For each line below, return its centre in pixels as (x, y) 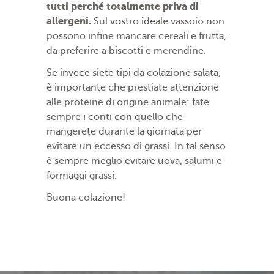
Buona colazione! (86, 198)
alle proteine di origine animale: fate (128, 102)
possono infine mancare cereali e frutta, (136, 36)
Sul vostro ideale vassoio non (158, 22)
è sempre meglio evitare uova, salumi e (134, 161)
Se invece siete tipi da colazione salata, (134, 73)
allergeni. (69, 21)
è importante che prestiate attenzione (133, 88)
